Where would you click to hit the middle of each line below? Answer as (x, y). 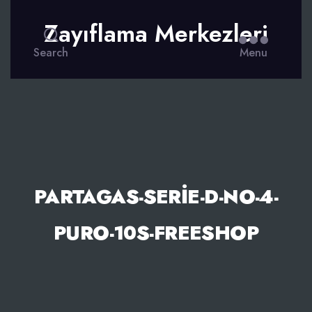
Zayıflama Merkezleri (156, 34)
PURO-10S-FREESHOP (156, 233)
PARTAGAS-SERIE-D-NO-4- (156, 196)
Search (51, 52)
